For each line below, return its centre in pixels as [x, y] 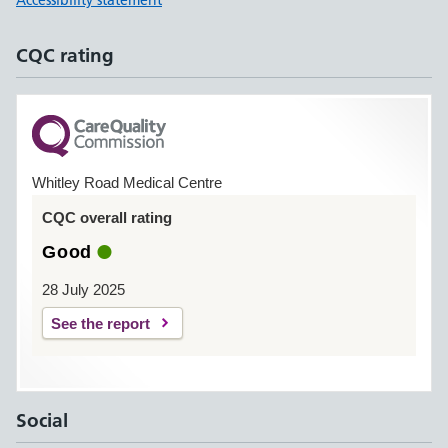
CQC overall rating [107, 217]
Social [42, 420]
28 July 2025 [83, 289]
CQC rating [65, 55]
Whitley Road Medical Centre [127, 182]
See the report [100, 323]
